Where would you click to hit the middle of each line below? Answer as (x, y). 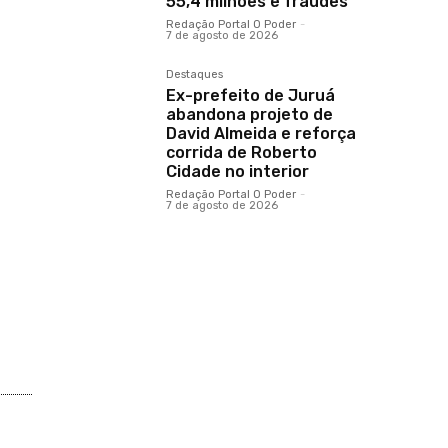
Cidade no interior (237, 171)
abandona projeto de (249, 114)
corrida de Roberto (241, 152)
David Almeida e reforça (261, 133)
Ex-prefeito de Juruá (250, 95)
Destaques (194, 74)
